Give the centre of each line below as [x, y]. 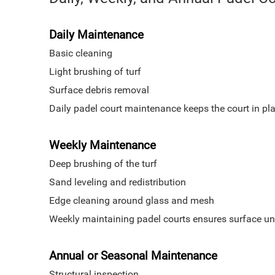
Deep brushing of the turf [103, 164]
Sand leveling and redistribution [118, 182]
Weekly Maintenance [103, 145]
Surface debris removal [99, 90]
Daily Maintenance [96, 35]
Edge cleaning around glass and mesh [132, 200]
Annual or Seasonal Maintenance [133, 256]
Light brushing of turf [95, 72]
